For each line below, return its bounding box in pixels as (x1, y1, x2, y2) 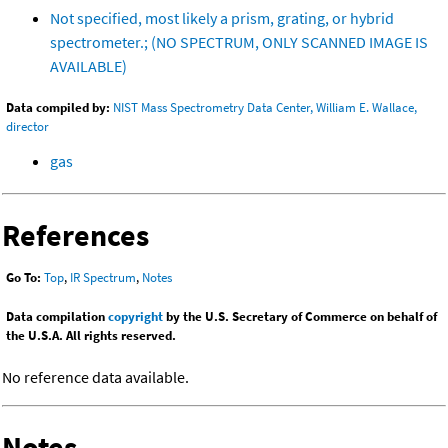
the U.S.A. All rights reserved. (6, 327, 176, 345)
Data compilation (6, 308, 108, 326)
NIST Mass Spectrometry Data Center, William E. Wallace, (113, 98, 417, 116)
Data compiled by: (6, 98, 110, 116)
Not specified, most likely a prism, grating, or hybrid (50, 7, 394, 28)
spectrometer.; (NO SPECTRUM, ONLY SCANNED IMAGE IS (50, 31, 428, 52)
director (6, 117, 49, 135)
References (2, 216, 149, 255)
